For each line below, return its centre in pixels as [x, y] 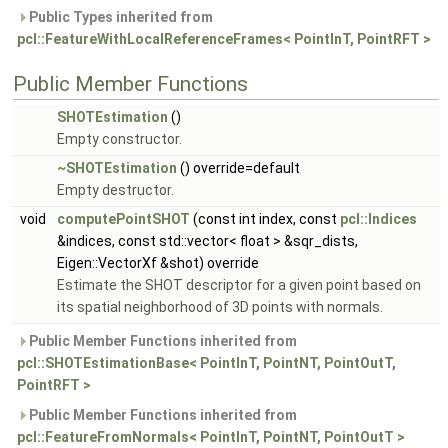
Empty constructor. [119, 139]
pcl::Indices [378, 219]
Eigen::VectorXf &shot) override [158, 263]
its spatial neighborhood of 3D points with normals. [220, 307]
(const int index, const [265, 219]
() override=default [238, 168]
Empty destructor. [115, 190]
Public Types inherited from [119, 17]
